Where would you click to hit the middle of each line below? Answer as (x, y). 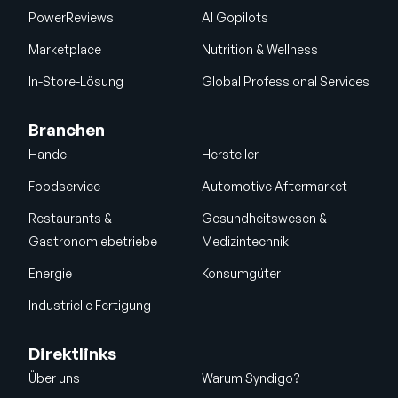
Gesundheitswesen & (264, 219)
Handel (49, 155)
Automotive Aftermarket (274, 187)
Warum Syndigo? (251, 378)
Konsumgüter (241, 274)
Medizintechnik (245, 242)
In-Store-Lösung (76, 82)
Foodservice (64, 187)
